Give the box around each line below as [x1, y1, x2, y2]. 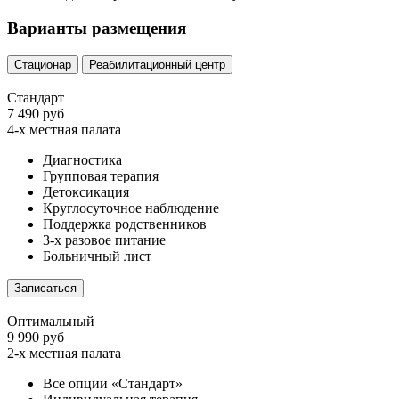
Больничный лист [43, 248, 151, 264]
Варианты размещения [7, 19, 186, 38]
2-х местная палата [7, 345, 121, 361]
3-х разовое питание [43, 232, 166, 248]
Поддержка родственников [43, 216, 207, 232]
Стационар [14, 57, 71, 71]
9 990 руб [7, 329, 64, 345]
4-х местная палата [7, 121, 121, 137]
